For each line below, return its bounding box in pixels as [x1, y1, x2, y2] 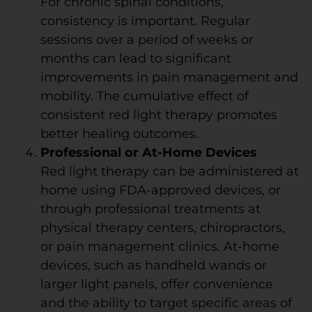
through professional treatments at [40, 201, 260, 217]
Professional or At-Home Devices [40, 144, 257, 160]
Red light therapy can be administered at [40, 163, 299, 179]
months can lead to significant [40, 50, 231, 66]
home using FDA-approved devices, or [40, 182, 281, 198]
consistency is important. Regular [40, 13, 250, 29]
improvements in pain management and [40, 69, 298, 85]
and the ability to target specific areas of [40, 295, 292, 311]
